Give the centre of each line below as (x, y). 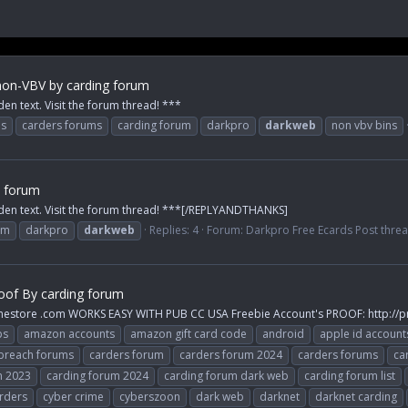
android (283, 334)
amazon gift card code (189, 334)
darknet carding (356, 397)
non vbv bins (364, 125)
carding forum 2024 (97, 376)
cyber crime (73, 397)
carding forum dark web (226, 376)
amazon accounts (69, 334)
